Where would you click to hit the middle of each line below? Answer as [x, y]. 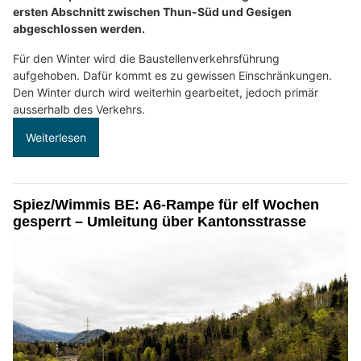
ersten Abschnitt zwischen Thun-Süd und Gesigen [152, 11]
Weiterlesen [56, 137]
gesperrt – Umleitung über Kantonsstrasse [160, 221]
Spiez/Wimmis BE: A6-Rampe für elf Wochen [166, 204]
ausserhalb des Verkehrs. [79, 109]
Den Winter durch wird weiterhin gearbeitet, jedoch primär [166, 92]
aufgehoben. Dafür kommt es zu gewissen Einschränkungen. [172, 75]
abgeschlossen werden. [79, 28]
